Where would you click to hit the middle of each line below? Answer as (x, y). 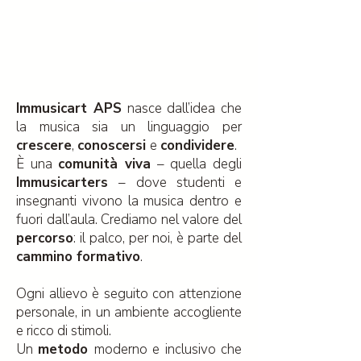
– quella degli (197, 164)
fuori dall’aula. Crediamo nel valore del (129, 220)
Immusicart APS (69, 108)
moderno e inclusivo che (168, 349)
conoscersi (114, 145)
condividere (197, 145)
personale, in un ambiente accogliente (129, 312)
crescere (44, 145)
